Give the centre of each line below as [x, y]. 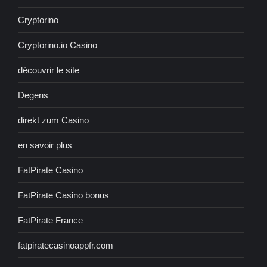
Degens [33, 95]
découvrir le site [49, 70]
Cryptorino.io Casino [58, 45]
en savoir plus [45, 145]
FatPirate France [50, 221]
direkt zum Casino [53, 120]
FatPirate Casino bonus [63, 195]
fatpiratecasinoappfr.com [66, 246]
